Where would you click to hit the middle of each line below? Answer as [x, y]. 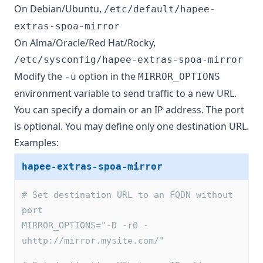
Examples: [36, 143]
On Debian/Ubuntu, [59, 9]
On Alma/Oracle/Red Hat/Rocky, [85, 43]
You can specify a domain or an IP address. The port [129, 110]
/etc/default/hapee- [160, 9]
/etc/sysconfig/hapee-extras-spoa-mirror [129, 60]
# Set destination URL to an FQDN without [130, 195]
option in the [107, 77]
